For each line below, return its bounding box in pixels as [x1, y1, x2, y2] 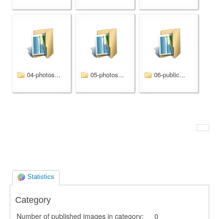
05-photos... [90, 70, 124, 79]
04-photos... [27, 70, 61, 79]
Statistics [25, 173, 54, 181]
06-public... [154, 70, 185, 79]
